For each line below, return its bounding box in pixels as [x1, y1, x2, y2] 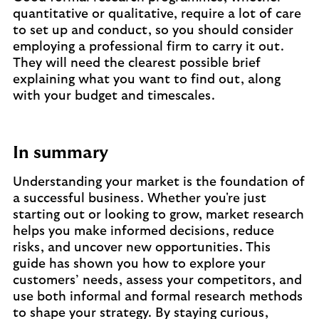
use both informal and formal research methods [13, 291, 303, 303]
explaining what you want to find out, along [13, 73, 281, 86]
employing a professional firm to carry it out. [13, 41, 284, 53]
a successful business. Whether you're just [13, 192, 266, 205]
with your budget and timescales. [13, 90, 215, 103]
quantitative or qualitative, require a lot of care [13, 8, 301, 21]
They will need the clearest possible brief [13, 57, 261, 70]
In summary [13, 145, 108, 162]
